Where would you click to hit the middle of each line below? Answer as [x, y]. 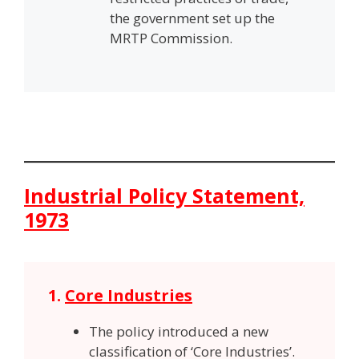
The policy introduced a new [179, 331]
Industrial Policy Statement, [164, 196]
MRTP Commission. [171, 38]
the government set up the [192, 18]
